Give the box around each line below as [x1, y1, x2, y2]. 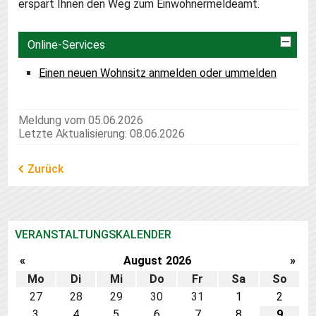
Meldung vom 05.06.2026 [18, 113, 144, 127]
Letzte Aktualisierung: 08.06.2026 [18, 126, 186, 140]
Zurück [28, 162, 64, 176]
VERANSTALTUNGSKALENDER [15, 227, 172, 241]
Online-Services [28, 38, 105, 52]
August [123, 253, 163, 267]
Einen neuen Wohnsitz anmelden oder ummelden [39, 66, 277, 80]
